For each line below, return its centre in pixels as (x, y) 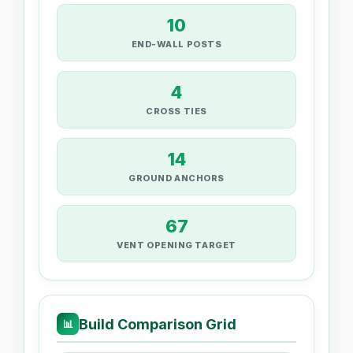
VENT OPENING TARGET (176, 245)
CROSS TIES (176, 111)
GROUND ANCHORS (176, 178)
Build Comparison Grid (158, 324)
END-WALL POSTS (176, 45)
